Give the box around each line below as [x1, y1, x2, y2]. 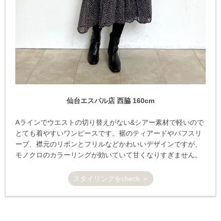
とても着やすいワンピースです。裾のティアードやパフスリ [15, 129, 202, 138]
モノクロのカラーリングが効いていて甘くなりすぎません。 [15, 151, 202, 159]
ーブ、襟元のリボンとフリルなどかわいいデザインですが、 [15, 140, 202, 148]
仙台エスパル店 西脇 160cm [67, 97, 154, 105]
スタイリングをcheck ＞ [73, 175, 148, 183]
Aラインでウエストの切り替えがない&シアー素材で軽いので [15, 118, 204, 127]
